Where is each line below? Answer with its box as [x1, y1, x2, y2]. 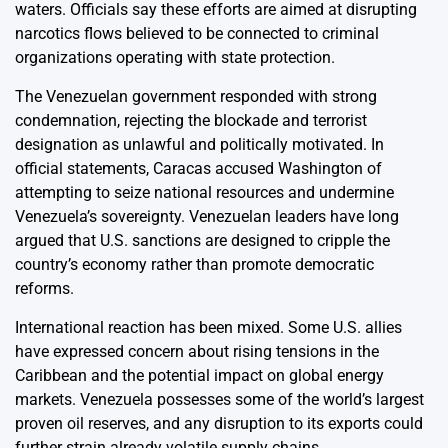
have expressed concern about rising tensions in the [15, 341, 379, 361]
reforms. [15, 278, 74, 298]
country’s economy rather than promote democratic [15, 254, 374, 274]
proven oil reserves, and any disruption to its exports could [15, 413, 423, 433]
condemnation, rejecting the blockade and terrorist [15, 110, 367, 130]
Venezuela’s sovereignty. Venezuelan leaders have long [15, 206, 399, 226]
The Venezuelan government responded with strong [15, 86, 377, 106]
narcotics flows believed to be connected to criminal [15, 23, 379, 43]
